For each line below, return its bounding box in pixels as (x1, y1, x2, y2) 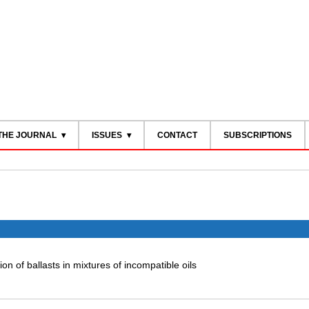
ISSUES (91, 130, 122, 140)
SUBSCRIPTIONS (223, 130, 292, 140)
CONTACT (157, 130, 197, 140)
